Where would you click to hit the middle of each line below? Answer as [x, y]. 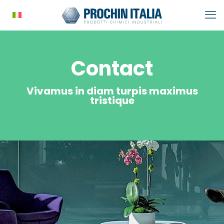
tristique [112, 100]
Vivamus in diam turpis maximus [112, 91]
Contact [112, 68]
